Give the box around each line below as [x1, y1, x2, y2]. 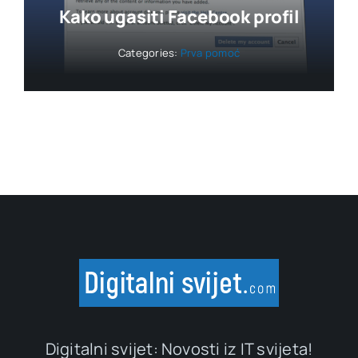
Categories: [117, 45, 181, 60]
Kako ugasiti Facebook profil [58, 4, 300, 29]
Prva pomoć [180, 45, 241, 60]
